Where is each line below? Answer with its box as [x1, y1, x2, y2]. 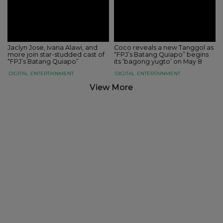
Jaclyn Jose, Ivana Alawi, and [7, 44, 98, 51]
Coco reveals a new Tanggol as [114, 44, 214, 51]
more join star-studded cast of [7, 51, 105, 58]
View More [90, 83, 133, 92]
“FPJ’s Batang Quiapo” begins [114, 51, 209, 58]
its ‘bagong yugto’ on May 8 [114, 58, 202, 65]
